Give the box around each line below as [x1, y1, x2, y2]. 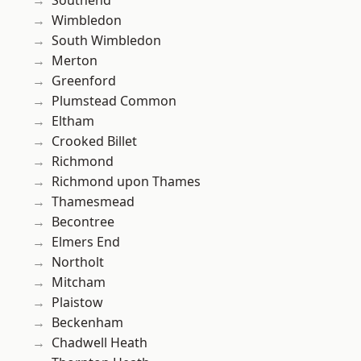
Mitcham [52, 273, 106, 292]
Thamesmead [52, 193, 135, 211]
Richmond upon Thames [52, 172, 201, 191]
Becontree [52, 213, 114, 231]
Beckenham [52, 313, 123, 332]
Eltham [52, 112, 94, 131]
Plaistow [52, 293, 103, 312]
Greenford [52, 72, 116, 90]
